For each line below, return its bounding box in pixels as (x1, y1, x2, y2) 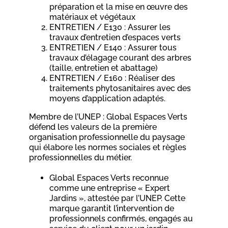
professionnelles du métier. (29, 152, 132, 162)
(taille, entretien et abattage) (49, 63, 158, 73)
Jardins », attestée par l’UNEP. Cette (49, 193, 186, 203)
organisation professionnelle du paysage (29, 132, 185, 142)
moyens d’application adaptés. (49, 93, 166, 103)
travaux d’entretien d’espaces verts (49, 32, 181, 42)
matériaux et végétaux (49, 12, 136, 22)
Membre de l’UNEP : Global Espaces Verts (29, 111, 188, 122)
